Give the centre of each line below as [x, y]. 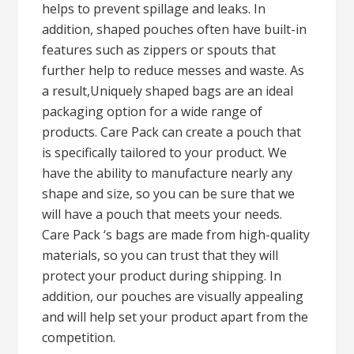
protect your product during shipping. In [162, 276]
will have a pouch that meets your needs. [162, 214]
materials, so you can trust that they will [160, 255]
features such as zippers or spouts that [159, 50]
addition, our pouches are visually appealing [173, 296]
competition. [79, 337]
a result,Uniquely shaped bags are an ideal [168, 91]
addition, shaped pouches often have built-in [175, 29]
